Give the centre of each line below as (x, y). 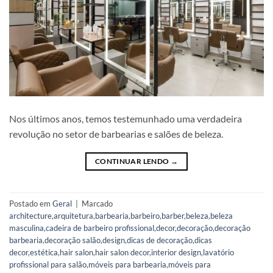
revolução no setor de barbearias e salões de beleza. (116, 134)
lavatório (218, 252)
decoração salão (73, 240)
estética (44, 252)
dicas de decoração (160, 240)
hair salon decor (122, 252)
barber (173, 215)
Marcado (97, 203)
